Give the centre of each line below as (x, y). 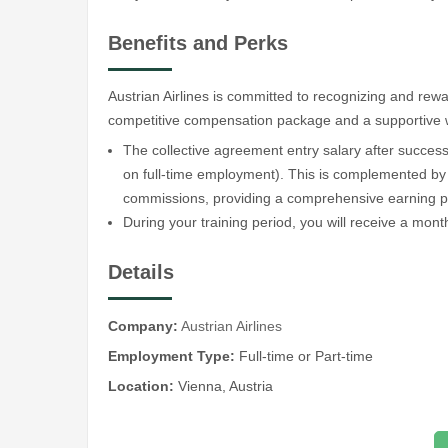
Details (141, 272)
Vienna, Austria (223, 385)
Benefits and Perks (198, 42)
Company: (143, 325)
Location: (141, 385)
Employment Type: (171, 355)
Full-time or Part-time (304, 355)
